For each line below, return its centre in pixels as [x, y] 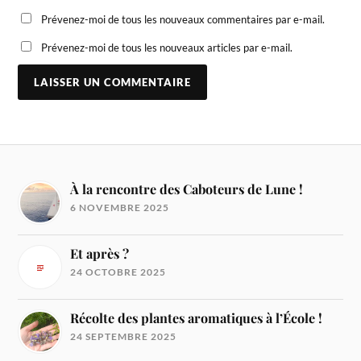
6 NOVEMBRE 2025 [120, 208]
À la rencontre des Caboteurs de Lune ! [187, 189]
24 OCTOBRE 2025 [118, 272]
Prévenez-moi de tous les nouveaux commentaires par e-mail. [183, 19]
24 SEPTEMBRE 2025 [124, 337]
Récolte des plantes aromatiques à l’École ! [197, 318]
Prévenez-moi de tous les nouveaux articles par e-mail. [167, 47]
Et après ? [100, 254]
